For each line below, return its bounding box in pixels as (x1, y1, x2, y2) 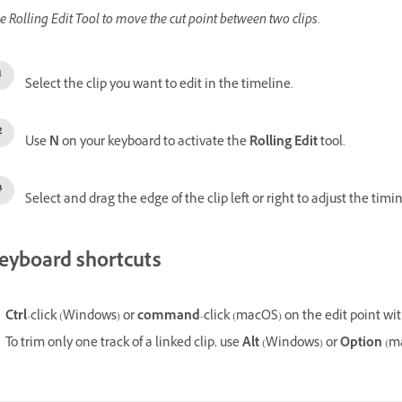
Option (340, 333, 382, 354)
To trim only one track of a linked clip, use (5, 333, 242, 354)
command (137, 306, 200, 328)
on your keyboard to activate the (59, 133, 249, 154)
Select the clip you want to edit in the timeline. (25, 75, 293, 97)
